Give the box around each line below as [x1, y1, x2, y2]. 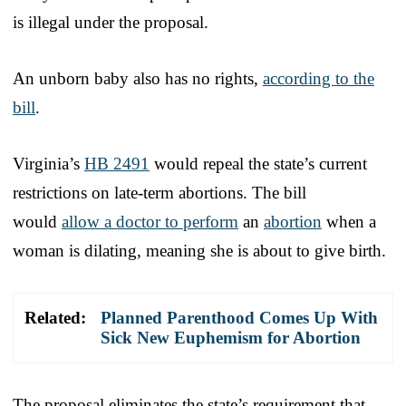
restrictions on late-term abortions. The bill [13, 182, 306, 202]
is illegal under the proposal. [13, 12, 208, 32]
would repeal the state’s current [150, 153, 367, 173]
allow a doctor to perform [62, 211, 238, 231]
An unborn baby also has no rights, [13, 68, 263, 88]
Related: [24, 307, 86, 327]
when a [322, 211, 376, 231]
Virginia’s [13, 153, 84, 173]
